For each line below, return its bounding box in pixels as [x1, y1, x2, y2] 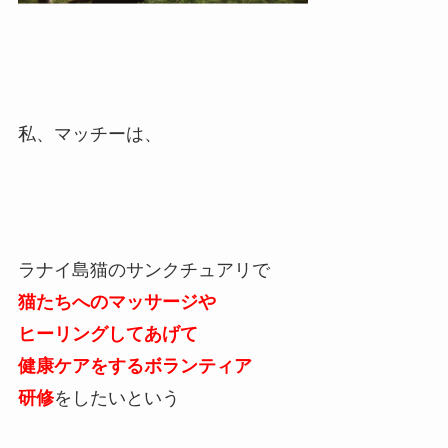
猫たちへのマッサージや [17, 291, 216, 312]
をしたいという [53, 387, 180, 408]
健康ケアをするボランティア [17, 355, 252, 376]
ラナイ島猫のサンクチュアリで [17, 259, 270, 280]
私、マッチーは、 [17, 123, 162, 144]
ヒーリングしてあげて [17, 323, 198, 344]
